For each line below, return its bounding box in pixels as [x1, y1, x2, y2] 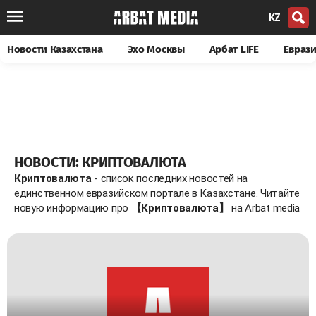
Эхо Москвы [127, 43, 185, 56]
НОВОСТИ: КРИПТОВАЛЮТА [14, 153, 186, 171]
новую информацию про [14, 201, 131, 214]
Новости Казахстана [7, 43, 103, 56]
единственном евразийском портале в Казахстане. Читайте [14, 186, 300, 200]
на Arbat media [229, 201, 300, 214]
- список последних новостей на [91, 171, 248, 185]
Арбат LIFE [209, 43, 259, 56]
